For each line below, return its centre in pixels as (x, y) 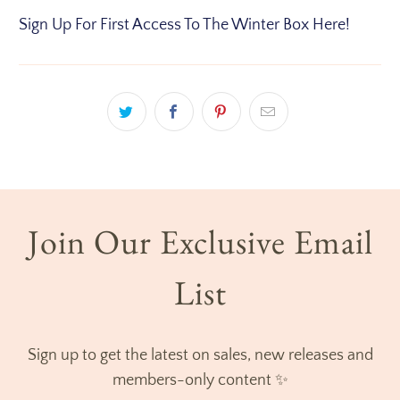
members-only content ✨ (200, 381)
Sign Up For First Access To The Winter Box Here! (185, 25)
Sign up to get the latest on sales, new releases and (200, 356)
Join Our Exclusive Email (200, 241)
